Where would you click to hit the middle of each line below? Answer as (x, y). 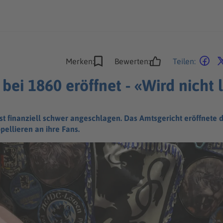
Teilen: (184, 61)
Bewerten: (132, 61)
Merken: (80, 61)
